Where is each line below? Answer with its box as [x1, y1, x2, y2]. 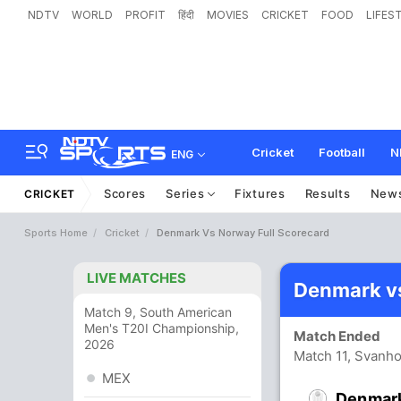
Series [166, 186, 209, 200]
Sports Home [24, 226, 88, 239]
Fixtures [235, 186, 286, 200]
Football [319, 145, 365, 159]
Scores [103, 186, 147, 200]
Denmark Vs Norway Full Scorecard [157, 226, 329, 239]
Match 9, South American [84, 304, 232, 320]
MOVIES [207, 8, 249, 21]
